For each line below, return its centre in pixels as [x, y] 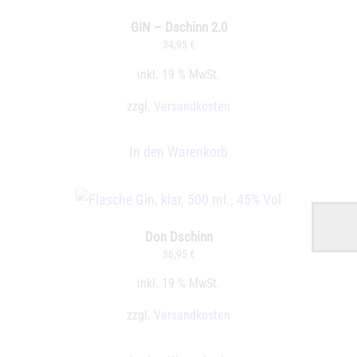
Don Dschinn [178, 236]
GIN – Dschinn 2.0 [178, 27]
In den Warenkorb [178, 151]
